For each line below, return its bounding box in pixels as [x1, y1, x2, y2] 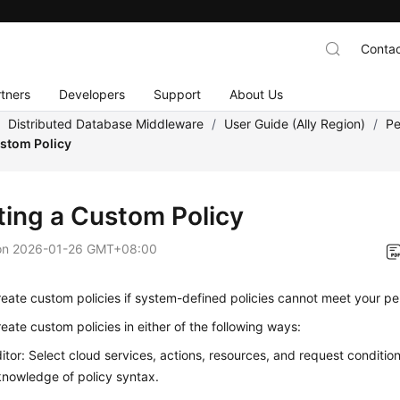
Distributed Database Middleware [8, 116, 204, 131]
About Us [229, 86, 284, 102]
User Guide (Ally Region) [224, 116, 366, 131]
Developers [59, 86, 126, 102]
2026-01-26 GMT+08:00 [12, 241, 158, 256]
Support [154, 86, 202, 102]
